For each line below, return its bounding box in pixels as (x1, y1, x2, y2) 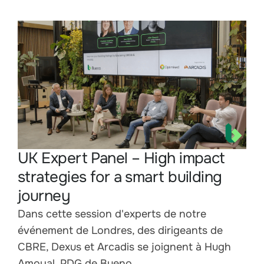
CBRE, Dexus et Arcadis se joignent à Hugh (18, 240, 231, 254)
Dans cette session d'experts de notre (18, 207, 206, 221)
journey (18, 186, 71, 206)
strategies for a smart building (18, 167, 222, 187)
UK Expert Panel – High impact (18, 148, 225, 169)
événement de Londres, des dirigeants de (18, 224, 223, 237)
